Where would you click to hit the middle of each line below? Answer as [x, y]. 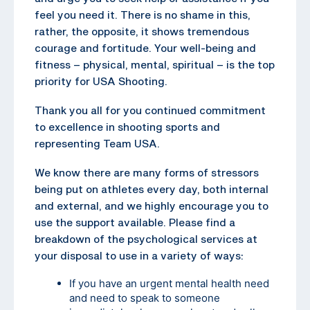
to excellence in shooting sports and [127, 126]
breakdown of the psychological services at [146, 238]
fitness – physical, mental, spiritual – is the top [155, 64]
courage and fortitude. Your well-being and [145, 47]
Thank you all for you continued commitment [150, 110]
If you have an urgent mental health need [169, 283]
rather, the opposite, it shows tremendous [142, 31]
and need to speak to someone [145, 298]
